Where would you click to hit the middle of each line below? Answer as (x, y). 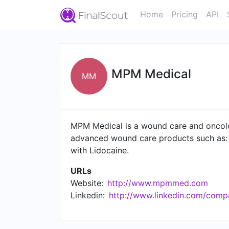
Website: (87, 183)
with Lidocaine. (100, 150)
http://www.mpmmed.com (158, 183)
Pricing (185, 14)
